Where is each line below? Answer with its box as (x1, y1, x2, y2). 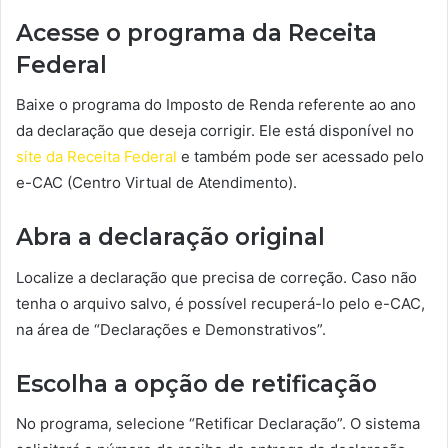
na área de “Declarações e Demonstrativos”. (16, 319, 326, 339)
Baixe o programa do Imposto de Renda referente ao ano (16, 95, 416, 115)
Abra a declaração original (16, 223, 325, 252)
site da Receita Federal (16, 147, 177, 167)
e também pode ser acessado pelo (177, 147, 424, 167)
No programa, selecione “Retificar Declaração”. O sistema (16, 414, 420, 434)
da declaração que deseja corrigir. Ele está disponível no (16, 121, 414, 141)
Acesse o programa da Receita (16, 18, 377, 47)
